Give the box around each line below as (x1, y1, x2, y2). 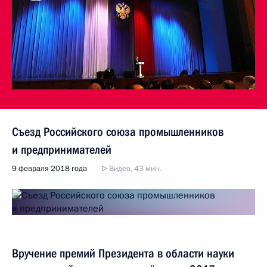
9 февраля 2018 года (12, 163, 87, 175)
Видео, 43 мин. (107, 163, 161, 175)
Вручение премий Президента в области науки (12, 246, 234, 261)
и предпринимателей (12, 142, 111, 157)
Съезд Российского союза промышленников (12, 125, 223, 139)
